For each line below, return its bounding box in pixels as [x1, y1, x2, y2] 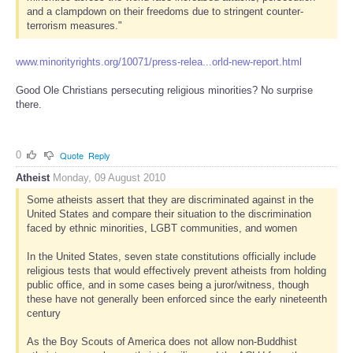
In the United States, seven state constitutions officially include [26, 251, 316, 263]
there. [16, 98, 42, 110]
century [26, 307, 61, 320]
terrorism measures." [26, 20, 122, 32]
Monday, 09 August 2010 [53, 172, 165, 184]
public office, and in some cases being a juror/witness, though [26, 279, 309, 292]
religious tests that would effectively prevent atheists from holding [26, 265, 326, 277]
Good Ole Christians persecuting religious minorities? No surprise [16, 84, 313, 96]
